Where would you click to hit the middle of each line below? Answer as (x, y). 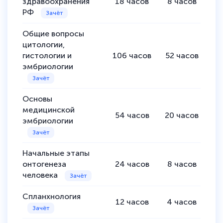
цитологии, (44, 44)
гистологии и (47, 55)
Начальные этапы (56, 153)
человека (41, 175)
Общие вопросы (53, 33)
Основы (37, 99)
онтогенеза (44, 164)
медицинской (49, 110)
